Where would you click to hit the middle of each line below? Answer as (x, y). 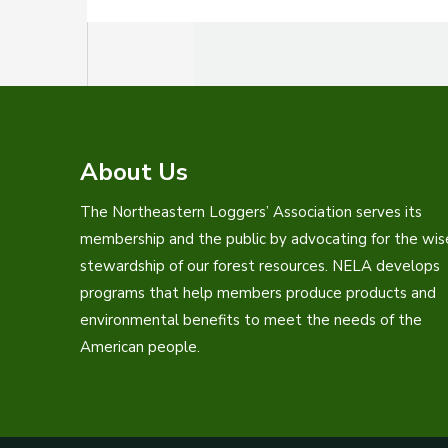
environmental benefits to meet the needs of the (251, 319)
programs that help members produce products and (258, 292)
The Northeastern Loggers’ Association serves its (251, 211)
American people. (140, 346)
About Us (134, 171)
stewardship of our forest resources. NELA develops (260, 265)
